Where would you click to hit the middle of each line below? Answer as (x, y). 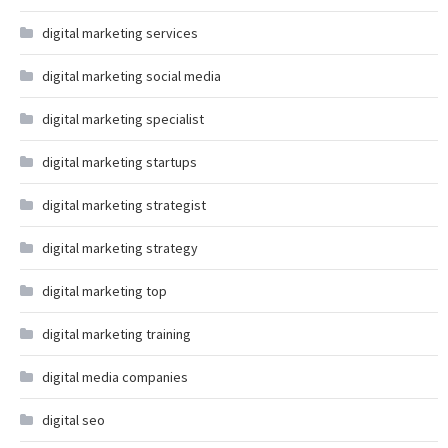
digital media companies (115, 377)
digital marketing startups (119, 162)
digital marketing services (120, 33)
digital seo (73, 420)
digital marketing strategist (124, 205)
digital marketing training (116, 334)
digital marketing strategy (120, 248)
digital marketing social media (131, 76)
